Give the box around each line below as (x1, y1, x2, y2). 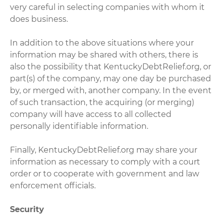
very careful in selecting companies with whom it (10, 2, 205, 12)
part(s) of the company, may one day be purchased (10, 73, 212, 83)
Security (10, 204, 45, 214)
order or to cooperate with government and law (10, 168, 200, 178)
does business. (10, 14, 68, 24)
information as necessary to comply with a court (10, 157, 201, 166)
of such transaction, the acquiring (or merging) (10, 97, 195, 107)
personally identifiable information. (10, 121, 149, 131)
